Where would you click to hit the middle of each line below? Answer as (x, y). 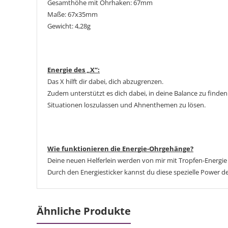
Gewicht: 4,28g (69, 26)
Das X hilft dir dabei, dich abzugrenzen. (105, 82)
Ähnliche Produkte (84, 211)
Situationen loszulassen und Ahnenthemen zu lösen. (126, 105)
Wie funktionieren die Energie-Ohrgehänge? (120, 149)
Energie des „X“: (74, 70)
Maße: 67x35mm (73, 15)
